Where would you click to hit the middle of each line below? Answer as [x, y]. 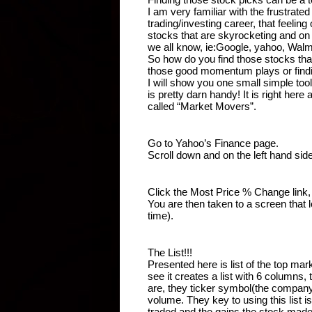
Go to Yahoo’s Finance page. [213, 143]
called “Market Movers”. [202, 106]
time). [161, 215]
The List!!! [170, 252]
